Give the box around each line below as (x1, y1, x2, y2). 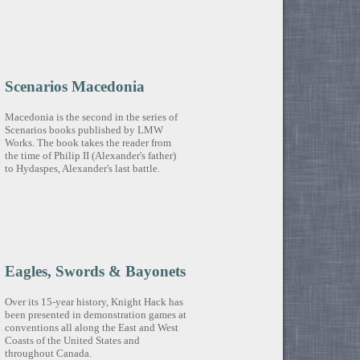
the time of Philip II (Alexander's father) (4, 149, 176, 162)
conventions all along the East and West (4, 321, 178, 333)
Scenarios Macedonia (4, 78, 145, 96)
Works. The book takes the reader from (4, 136, 171, 149)
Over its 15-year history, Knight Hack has (4, 295, 183, 308)
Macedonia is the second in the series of (4, 110, 178, 123)
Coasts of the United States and (4, 333, 140, 346)
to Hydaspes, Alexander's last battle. (4, 162, 160, 174)
